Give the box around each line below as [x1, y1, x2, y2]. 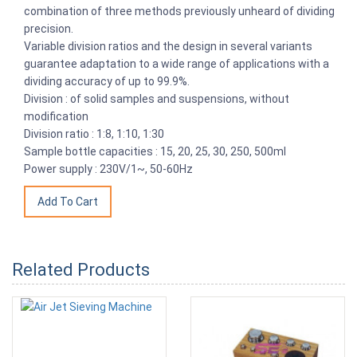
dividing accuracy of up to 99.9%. [24, 74, 192, 88]
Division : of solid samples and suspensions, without [24, 92, 289, 105]
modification [24, 109, 88, 123]
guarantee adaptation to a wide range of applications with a [24, 57, 329, 70]
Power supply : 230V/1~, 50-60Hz [24, 162, 193, 175]
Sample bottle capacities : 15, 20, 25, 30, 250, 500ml [24, 144, 286, 158]
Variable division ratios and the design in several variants [24, 39, 312, 53]
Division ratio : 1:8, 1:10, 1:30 [24, 127, 164, 140]
